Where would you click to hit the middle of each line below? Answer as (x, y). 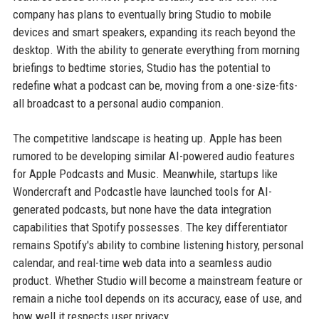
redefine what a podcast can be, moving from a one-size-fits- (155, 85)
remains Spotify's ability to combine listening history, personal (158, 245)
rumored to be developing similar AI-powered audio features (153, 156)
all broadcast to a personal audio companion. (118, 103)
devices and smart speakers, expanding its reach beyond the (154, 32)
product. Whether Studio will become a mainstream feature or (157, 280)
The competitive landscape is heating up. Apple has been (147, 138)
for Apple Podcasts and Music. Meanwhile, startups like (145, 173)
